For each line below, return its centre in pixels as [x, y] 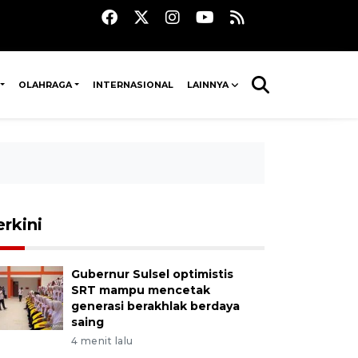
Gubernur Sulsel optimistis [152, 274]
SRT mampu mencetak [140, 290]
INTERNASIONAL [133, 85]
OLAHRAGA [46, 85]
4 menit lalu [102, 341]
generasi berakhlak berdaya [155, 306]
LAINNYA [207, 85]
